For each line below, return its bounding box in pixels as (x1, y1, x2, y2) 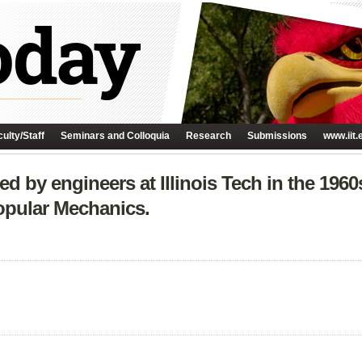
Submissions (247, 130, 307, 141)
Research (186, 130, 231, 141)
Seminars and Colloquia (61, 130, 170, 141)
